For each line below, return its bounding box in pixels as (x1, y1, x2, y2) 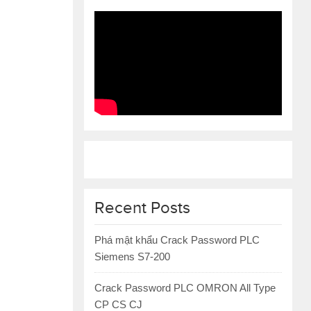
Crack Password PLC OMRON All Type (94, 282, 276, 294)
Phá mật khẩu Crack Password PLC (94, 234, 260, 246)
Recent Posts (94, 199, 190, 218)
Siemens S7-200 (94, 251, 170, 262)
